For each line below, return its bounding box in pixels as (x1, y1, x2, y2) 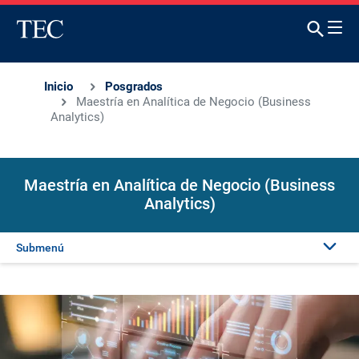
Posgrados (105, 79, 163, 94)
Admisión (156, 324, 203, 337)
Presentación (147, 279, 212, 292)
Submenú (16, 241, 64, 254)
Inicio (44, 79, 73, 94)
